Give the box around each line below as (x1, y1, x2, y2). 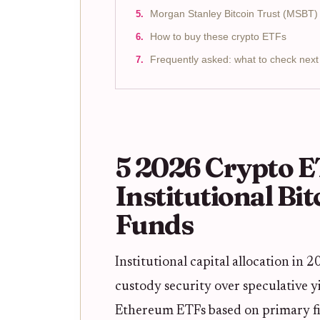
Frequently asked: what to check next (150, 54, 319, 65)
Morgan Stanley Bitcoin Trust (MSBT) (150, 8, 318, 19)
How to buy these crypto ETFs (150, 31, 286, 42)
